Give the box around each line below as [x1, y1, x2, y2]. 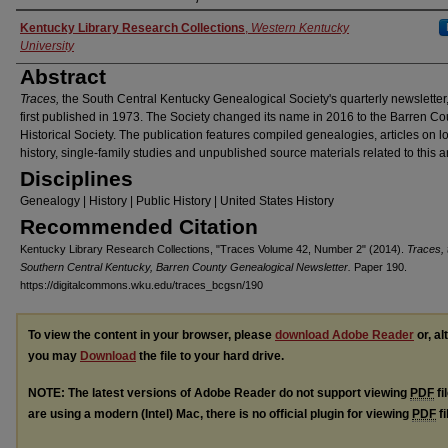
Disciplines [20, 167, 133, 191]
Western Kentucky [251, 21, 349, 36]
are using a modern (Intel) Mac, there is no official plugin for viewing [28, 406, 412, 421]
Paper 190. [351, 261, 407, 274]
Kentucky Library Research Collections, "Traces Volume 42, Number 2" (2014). [20, 243, 407, 256]
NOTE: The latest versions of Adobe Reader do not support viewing [28, 385, 410, 400]
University [20, 39, 74, 54]
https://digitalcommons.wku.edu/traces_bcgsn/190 [20, 279, 263, 292]
